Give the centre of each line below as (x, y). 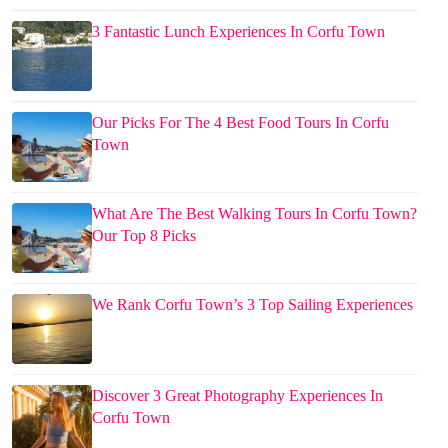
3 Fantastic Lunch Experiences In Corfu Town (238, 31)
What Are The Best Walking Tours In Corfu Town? (254, 213)
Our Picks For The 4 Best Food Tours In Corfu (240, 122)
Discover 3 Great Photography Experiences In (237, 395)
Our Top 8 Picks (144, 235)
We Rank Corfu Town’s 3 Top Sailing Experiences (252, 304)
